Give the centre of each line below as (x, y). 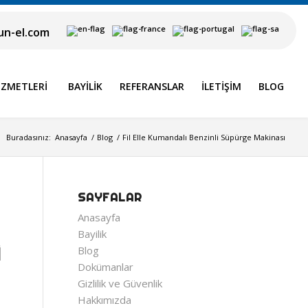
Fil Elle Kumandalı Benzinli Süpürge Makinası (204, 137)
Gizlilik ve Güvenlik (120, 283)
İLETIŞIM (221, 86)
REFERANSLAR (152, 86)
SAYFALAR (110, 197)
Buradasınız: (29, 137)
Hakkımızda (105, 300)
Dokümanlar (106, 267)
